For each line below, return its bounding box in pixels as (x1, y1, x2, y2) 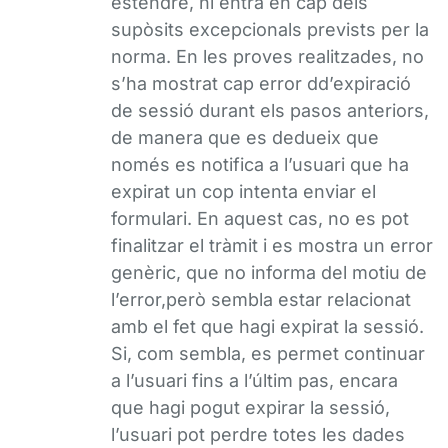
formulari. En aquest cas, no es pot (111, 208, 409, 229)
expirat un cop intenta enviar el (111, 181, 376, 202)
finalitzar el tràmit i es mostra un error (111, 235, 433, 256)
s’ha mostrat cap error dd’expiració (111, 73, 411, 94)
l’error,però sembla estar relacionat (111, 289, 411, 310)
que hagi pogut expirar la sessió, (111, 397, 390, 418)
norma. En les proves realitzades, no (111, 46, 424, 67)
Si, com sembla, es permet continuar (111, 343, 425, 364)
